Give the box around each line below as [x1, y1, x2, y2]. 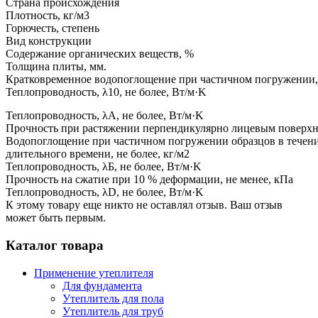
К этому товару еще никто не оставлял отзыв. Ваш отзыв [6, 199, 283, 212]
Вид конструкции [6, 35, 92, 48]
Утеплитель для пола [62, 292, 164, 305]
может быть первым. [6, 212, 106, 224]
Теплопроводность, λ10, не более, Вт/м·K [6, 86, 207, 99]
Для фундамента [62, 279, 142, 292]
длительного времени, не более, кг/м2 [6, 148, 190, 160]
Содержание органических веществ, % [6, 48, 194, 60]
